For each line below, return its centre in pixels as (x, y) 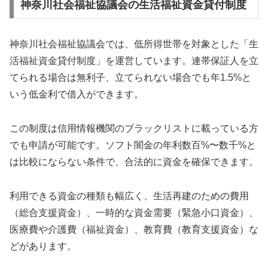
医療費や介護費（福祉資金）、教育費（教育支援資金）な (134, 229)
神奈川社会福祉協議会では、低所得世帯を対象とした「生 (134, 44)
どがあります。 (43, 246)
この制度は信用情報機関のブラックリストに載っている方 (134, 129)
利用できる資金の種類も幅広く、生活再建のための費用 (129, 196)
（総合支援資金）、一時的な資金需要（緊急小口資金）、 (134, 213)
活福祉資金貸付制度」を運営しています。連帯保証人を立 (134, 61)
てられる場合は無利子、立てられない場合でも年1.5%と (130, 78)
